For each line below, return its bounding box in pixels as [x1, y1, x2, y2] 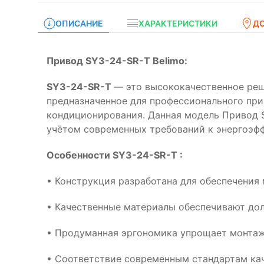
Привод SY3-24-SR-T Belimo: [47, 55, 187, 67]
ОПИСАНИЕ [55, 18, 103, 28]
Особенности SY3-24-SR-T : [47, 149, 183, 161]
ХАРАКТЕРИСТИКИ [138, 18, 217, 28]
